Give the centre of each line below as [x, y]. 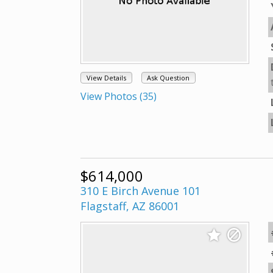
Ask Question [168, 78]
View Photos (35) [119, 97]
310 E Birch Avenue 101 [140, 191]
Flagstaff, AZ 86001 [130, 206]
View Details [106, 78]
